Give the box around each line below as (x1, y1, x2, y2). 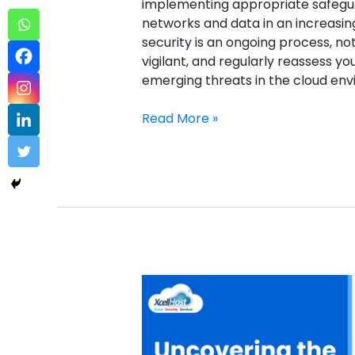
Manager (140, 312, 197, 331)
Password (140, 293, 201, 312)
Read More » (141, 109, 218, 128)
